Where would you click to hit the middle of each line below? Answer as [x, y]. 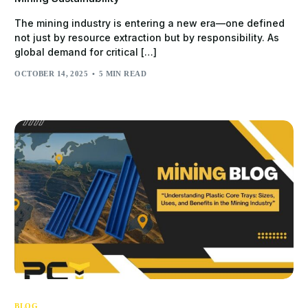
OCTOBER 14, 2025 [52, 74]
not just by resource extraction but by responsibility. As [147, 37]
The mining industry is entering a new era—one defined [150, 23]
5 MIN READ [123, 74]
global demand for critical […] [86, 52]
